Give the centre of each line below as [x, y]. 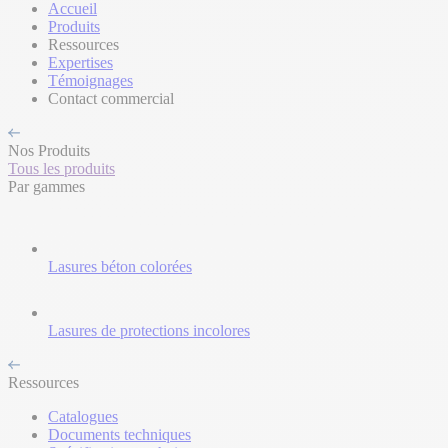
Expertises [80, 62]
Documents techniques [119, 434]
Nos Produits [49, 150]
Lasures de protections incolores [149, 330]
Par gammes [46, 186]
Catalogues [83, 416]
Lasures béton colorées [120, 266]
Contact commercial [111, 98]
